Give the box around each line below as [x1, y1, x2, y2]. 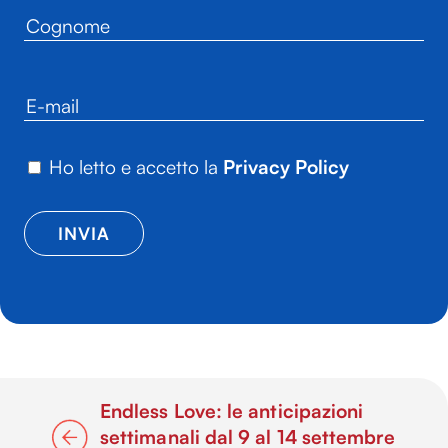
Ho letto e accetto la [49, 155, 223, 180]
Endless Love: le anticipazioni [100, 398, 364, 423]
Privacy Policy [223, 155, 349, 180]
